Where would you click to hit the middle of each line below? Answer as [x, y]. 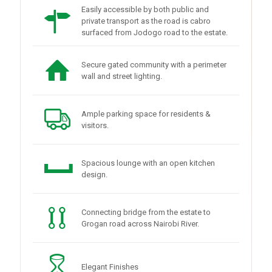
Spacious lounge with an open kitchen [148, 163]
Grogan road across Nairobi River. [140, 224]
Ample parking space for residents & [146, 114]
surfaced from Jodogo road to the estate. [155, 32]
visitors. [95, 125]
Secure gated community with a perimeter [154, 65]
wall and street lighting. [122, 76]
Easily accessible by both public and [145, 9]
